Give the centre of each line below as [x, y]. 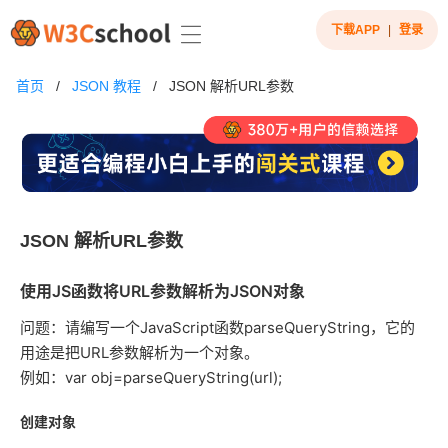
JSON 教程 [106, 86]
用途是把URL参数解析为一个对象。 [139, 353]
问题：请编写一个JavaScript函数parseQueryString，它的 [217, 328]
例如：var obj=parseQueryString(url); [151, 378]
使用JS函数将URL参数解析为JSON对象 [162, 291]
